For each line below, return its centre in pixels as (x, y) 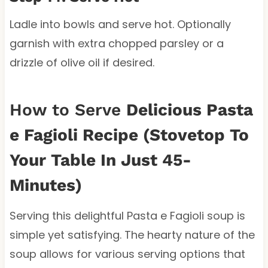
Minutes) (45, 185)
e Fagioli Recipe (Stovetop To (129, 135)
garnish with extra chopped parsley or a (116, 43)
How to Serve (68, 109)
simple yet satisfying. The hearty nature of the (132, 234)
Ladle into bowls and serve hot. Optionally (120, 24)
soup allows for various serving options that (127, 254)
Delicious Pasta (189, 109)
